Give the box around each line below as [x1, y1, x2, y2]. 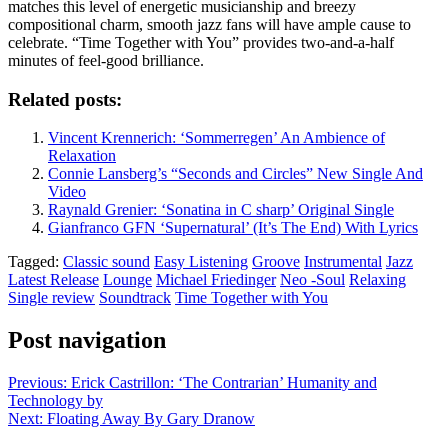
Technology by [8, 392, 103, 410]
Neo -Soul [280, 271, 345, 289]
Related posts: [8, 88, 122, 110]
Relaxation [48, 147, 116, 165]
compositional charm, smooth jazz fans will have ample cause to [8, 15, 411, 33]
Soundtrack [99, 289, 171, 307]
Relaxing [349, 271, 406, 289]
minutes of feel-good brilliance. [8, 51, 204, 69]
